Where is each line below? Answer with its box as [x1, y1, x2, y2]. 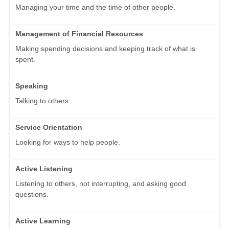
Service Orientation [15, 123, 82, 131]
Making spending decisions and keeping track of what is [15, 44, 195, 53]
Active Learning [15, 216, 71, 225]
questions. [15, 190, 49, 198]
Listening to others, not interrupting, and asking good [15, 179, 186, 188]
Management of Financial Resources [15, 29, 143, 38]
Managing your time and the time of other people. [15, 3, 175, 11]
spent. [15, 55, 35, 63]
